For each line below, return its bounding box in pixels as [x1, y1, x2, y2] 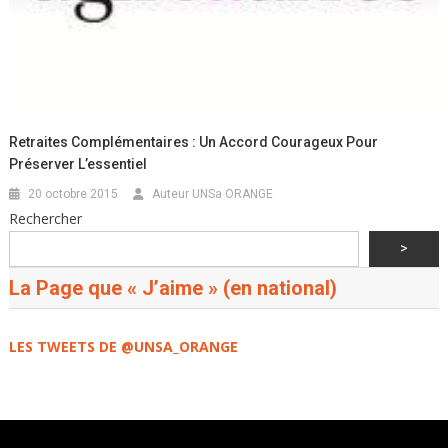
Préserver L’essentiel [9, 155, 148, 172]
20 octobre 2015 [28, 186, 119, 201]
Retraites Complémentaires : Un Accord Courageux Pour [9, 133, 379, 150]
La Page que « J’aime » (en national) [8, 275, 337, 300]
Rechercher [8, 208, 82, 228]
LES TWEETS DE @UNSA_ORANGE [8, 336, 238, 356]
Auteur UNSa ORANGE [152, 186, 274, 201]
